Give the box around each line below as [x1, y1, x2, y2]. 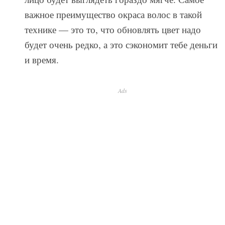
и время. [24, 53, 59, 66]
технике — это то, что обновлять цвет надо [24, 23, 201, 36]
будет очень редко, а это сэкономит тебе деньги [24, 38, 217, 51]
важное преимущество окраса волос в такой [24, 8, 202, 21]
